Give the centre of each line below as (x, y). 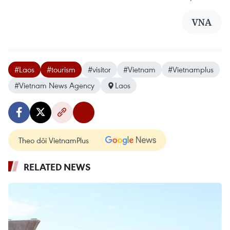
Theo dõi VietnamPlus (54, 140)
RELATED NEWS (57, 167)
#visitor (99, 69)
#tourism (61, 69)
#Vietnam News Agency (54, 85)
